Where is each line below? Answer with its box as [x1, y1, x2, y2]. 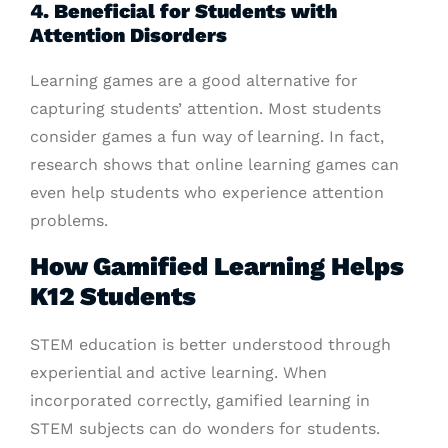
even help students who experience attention [30, 183, 384, 203]
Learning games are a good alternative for [30, 71, 358, 91]
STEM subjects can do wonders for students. [30, 419, 380, 439]
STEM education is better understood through [30, 335, 391, 355]
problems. [30, 211, 108, 231]
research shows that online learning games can [30, 155, 399, 175]
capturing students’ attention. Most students [30, 99, 381, 119]
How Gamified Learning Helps [30, 251, 404, 282]
